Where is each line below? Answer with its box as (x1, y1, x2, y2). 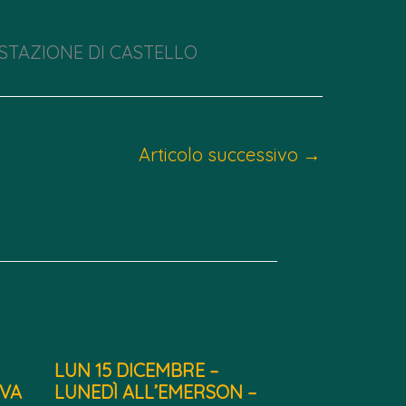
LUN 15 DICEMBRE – (53, 358, 218, 382)
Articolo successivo (139, 142, 303, 166)
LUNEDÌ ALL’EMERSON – (53, 380, 256, 403)
